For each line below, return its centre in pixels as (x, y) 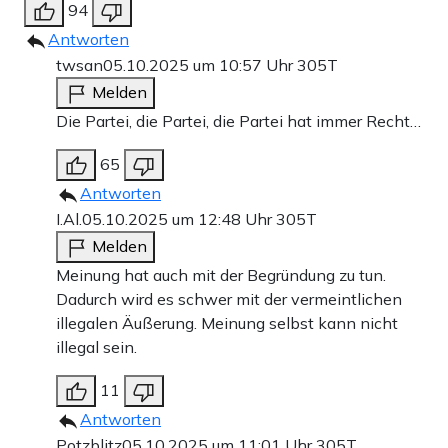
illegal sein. (96, 346)
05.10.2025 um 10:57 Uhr (200, 64)
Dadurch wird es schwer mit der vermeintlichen (229, 298)
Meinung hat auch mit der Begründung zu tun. (221, 274)
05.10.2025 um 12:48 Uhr (179, 218)
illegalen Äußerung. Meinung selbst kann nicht (227, 322)
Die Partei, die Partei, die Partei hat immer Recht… (238, 120)
